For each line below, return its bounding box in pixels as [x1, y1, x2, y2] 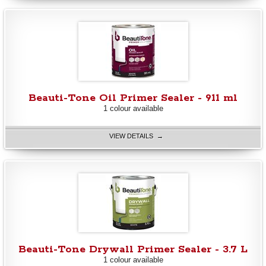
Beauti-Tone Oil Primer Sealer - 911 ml [28, 91, 237, 104]
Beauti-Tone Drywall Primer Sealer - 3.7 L [18, 242, 248, 256]
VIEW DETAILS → [109, 132, 163, 140]
